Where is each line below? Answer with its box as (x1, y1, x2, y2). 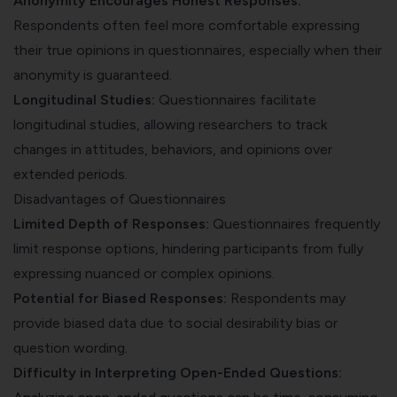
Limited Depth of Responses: (13, 214, 213, 232)
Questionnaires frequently (213, 214, 380, 232)
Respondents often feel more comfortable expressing (13, 16, 360, 34)
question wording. (13, 339, 128, 356)
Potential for (13, 289, 102, 307)
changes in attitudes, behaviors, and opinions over (13, 140, 332, 158)
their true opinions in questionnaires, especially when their (13, 41, 382, 58)
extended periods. (13, 165, 128, 183)
